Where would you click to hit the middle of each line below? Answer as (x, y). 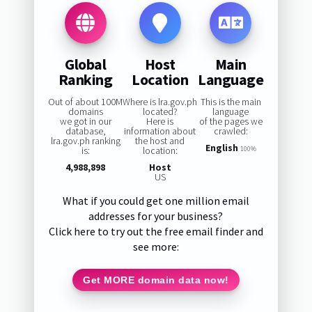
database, (85, 131)
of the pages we (231, 122)
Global (86, 64)
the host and (160, 141)
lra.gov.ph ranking (85, 141)
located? (160, 112)
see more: (156, 247)
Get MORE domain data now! (156, 280)
